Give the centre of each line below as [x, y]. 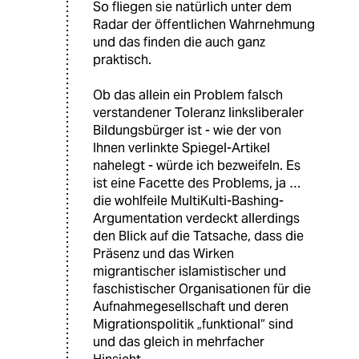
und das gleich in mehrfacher [179, 341]
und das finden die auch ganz [179, 42]
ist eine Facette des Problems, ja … [197, 183]
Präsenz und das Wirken [163, 253]
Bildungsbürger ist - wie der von [187, 130]
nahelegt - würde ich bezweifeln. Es [197, 165]
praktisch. [122, 59]
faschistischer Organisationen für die [202, 288]
